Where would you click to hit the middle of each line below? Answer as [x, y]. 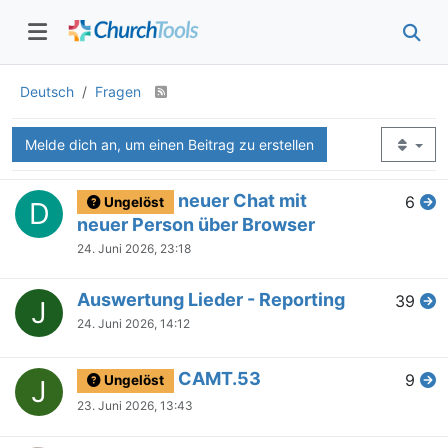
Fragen [120, 91]
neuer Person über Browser [196, 225]
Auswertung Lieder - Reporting [211, 300]
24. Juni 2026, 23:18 [134, 249]
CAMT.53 [219, 379]
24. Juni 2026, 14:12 [133, 324]
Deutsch [47, 91]
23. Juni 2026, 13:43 [135, 406]
